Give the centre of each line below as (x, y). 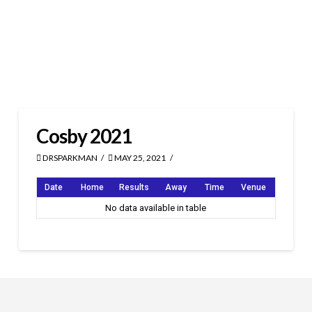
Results (134, 187)
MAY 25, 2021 (140, 158)
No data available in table (156, 208)
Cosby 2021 (84, 136)
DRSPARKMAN (69, 158)
